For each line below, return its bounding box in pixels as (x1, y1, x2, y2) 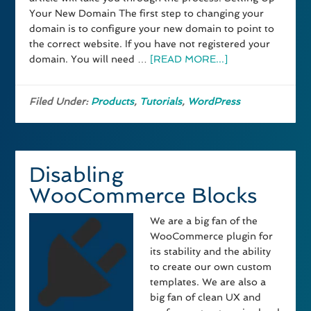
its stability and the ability (150, 246, 271, 258)
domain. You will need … (29, 53, 151, 65)
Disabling (29, 162, 124, 187)
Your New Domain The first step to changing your (29, 8, 264, 19)
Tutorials (140, 96, 183, 108)
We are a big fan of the (150, 215, 258, 227)
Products (91, 96, 135, 108)
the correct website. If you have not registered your (29, 38, 271, 50)
